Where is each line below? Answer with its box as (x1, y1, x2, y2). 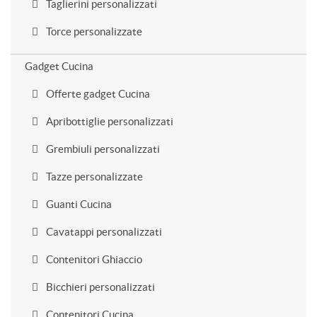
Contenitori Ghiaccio (44, 253, 142, 265)
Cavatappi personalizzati (44, 226, 162, 238)
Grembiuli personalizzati (44, 143, 160, 155)
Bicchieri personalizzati (44, 281, 155, 293)
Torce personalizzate (44, 25, 142, 38)
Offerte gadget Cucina (44, 88, 150, 100)
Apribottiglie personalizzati (44, 115, 173, 127)
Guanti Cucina (44, 198, 112, 210)
